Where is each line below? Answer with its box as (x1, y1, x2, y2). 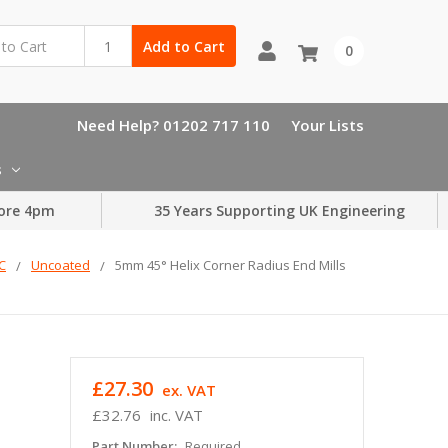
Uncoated (31, 255, 90, 274)
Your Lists (291, 114, 364, 135)
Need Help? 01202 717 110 (77, 114, 270, 135)
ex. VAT (161, 379, 216, 400)
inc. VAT (149, 404, 203, 425)
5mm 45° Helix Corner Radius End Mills (115, 255, 346, 274)
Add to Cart (142, 36, 225, 56)
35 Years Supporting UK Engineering (154, 201, 405, 221)
